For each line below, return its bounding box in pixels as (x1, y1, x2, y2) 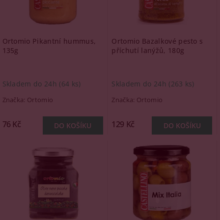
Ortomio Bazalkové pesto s (111, 36, 203, 46)
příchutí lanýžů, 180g (111, 46, 185, 55)
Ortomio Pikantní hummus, (2, 36, 96, 46)
